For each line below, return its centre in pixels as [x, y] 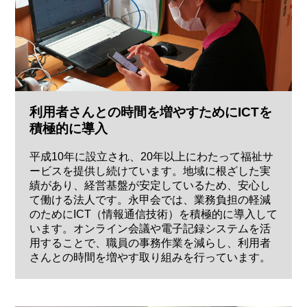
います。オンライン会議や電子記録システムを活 [150, 228]
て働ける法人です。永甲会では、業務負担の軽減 [150, 199]
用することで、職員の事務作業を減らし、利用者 [150, 243]
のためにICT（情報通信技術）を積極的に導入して [153, 214]
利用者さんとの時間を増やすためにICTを [150, 112]
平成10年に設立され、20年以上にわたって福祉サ [151, 156]
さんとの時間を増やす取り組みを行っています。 [150, 257]
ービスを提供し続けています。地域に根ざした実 [150, 171]
